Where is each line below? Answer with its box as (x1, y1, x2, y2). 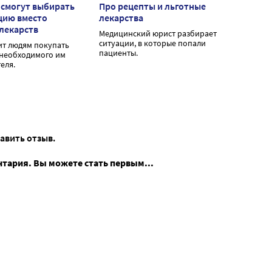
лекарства (99, 12, 143, 24)
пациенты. (99, 47, 138, 59)
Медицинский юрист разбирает (99, 28, 217, 39)
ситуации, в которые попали (99, 38, 206, 49)
